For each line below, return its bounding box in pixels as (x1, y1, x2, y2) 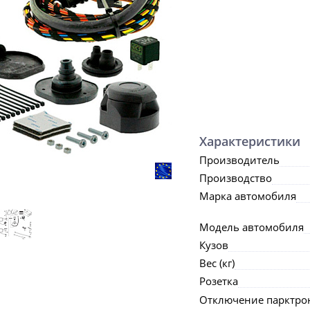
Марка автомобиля (199, 189, 296, 203)
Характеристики (199, 133, 300, 149)
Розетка (199, 274, 238, 288)
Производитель (199, 153, 280, 167)
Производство (199, 171, 272, 185)
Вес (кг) (199, 256, 235, 270)
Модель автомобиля (199, 220, 304, 234)
